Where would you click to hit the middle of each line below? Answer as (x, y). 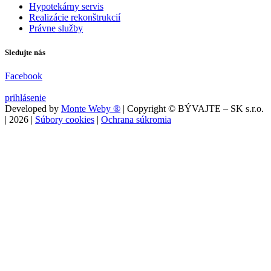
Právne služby (56, 28)
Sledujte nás (25, 52)
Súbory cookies (65, 119)
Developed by (33, 108)
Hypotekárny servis (66, 7)
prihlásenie (25, 97)
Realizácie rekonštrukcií (75, 18)
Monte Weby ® (91, 108)
